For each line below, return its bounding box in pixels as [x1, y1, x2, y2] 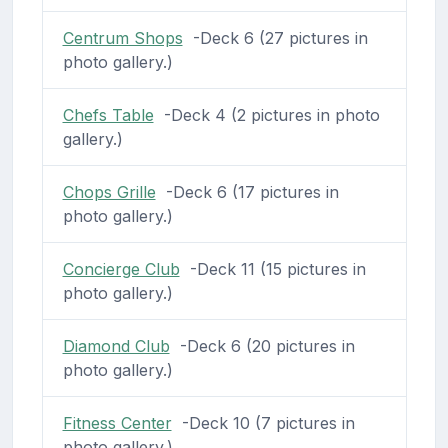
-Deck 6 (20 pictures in [169, 335, 355, 356]
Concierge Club [62, 258, 180, 279]
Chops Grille [62, 181, 156, 202]
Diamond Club [62, 335, 170, 356]
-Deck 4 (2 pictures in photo [153, 104, 380, 125]
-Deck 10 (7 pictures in [171, 412, 355, 433]
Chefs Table [62, 104, 154, 125]
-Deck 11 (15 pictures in [179, 258, 366, 279]
